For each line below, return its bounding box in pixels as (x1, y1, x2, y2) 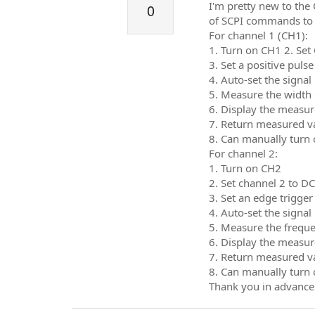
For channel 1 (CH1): (209, 27, 308, 42)
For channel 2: (209, 146, 278, 160)
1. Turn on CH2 (209, 160, 281, 175)
